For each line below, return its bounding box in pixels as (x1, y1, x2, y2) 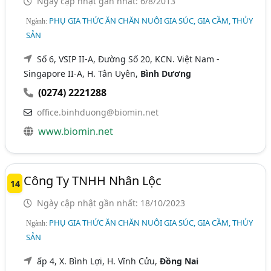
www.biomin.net (38, 125, 114, 139)
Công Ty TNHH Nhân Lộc (24, 172, 162, 189)
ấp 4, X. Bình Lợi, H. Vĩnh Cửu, (37, 255, 160, 267)
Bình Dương (140, 68, 192, 80)
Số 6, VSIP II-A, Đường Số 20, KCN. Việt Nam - (37, 53, 220, 65)
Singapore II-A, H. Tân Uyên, (24, 68, 141, 80)
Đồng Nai (160, 255, 199, 267)
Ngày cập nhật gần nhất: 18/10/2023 (34, 197, 186, 209)
